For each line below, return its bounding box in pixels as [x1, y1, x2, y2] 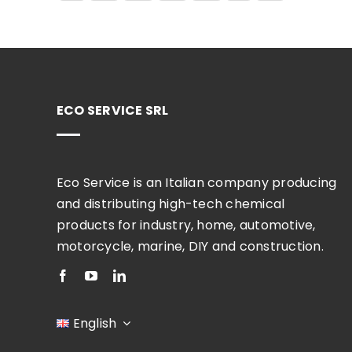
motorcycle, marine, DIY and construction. [56, 237, 324, 255]
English [72, 313, 117, 332]
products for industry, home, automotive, [56, 216, 316, 234]
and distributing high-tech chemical [56, 195, 285, 213]
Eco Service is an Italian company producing [56, 174, 337, 192]
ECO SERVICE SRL [56, 101, 169, 119]
